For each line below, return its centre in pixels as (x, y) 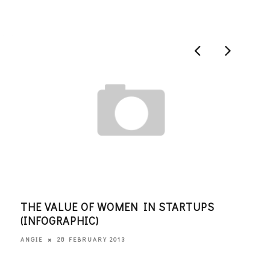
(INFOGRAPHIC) (59, 220)
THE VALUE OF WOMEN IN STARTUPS (117, 206)
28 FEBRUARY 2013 (91, 239)
